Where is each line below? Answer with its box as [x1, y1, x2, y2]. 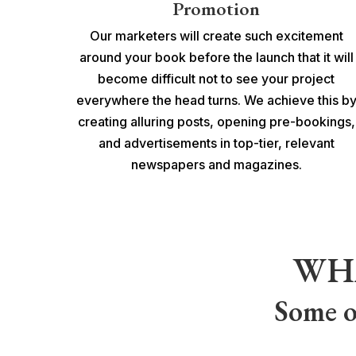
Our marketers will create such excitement [89, 27, 343, 44]
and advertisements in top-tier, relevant [98, 134, 335, 151]
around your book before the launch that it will [79, 48, 354, 65]
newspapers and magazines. [130, 156, 302, 172]
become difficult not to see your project [98, 70, 335, 87]
